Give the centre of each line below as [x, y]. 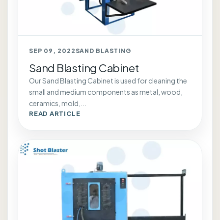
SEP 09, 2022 [52, 51]
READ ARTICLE [55, 113]
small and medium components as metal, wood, [106, 92]
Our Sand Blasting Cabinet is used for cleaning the [108, 80]
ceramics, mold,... [58, 103]
